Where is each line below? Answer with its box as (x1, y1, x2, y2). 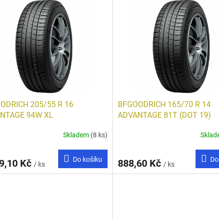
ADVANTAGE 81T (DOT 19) (117, 110, 211, 120)
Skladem (63, 131, 90, 139)
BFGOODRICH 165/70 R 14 (117, 99, 211, 109)
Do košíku (72, 155, 102, 163)
